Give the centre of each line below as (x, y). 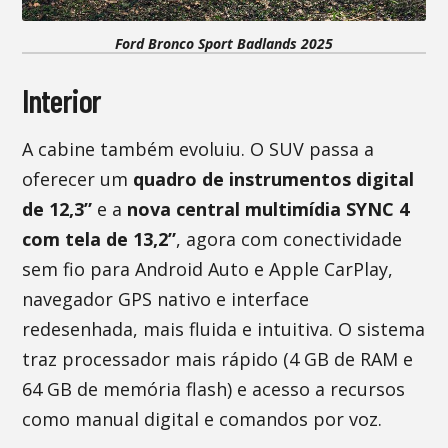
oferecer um (78, 179)
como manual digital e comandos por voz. (202, 419)
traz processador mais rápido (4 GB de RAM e (218, 359)
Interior (62, 100)
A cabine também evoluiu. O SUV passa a (198, 149)
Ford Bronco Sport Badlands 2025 (224, 43)
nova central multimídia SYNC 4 (268, 209)
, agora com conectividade (289, 239)
